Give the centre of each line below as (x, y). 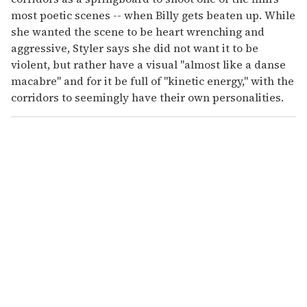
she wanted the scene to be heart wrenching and (138, 32)
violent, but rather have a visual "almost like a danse (148, 65)
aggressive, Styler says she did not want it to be (135, 48)
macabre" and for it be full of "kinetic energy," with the (152, 81)
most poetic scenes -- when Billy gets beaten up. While (153, 15)
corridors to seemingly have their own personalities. (147, 98)
